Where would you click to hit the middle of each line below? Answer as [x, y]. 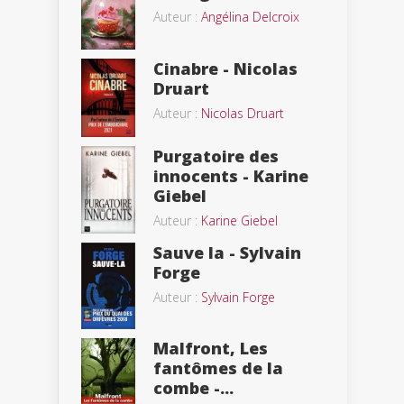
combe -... [193, 388]
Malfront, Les [211, 349]
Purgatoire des [216, 156]
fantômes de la [218, 368]
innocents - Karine [231, 176]
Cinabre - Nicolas [225, 68]
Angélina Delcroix [250, 16]
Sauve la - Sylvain [227, 253]
